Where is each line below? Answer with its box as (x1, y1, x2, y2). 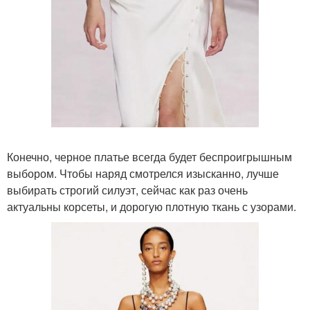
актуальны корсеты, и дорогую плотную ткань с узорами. (7, 198, 296, 215)
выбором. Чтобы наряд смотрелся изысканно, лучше (7, 165, 279, 181)
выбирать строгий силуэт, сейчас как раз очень (7, 181, 248, 198)
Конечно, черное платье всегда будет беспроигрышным (7, 148, 292, 165)
